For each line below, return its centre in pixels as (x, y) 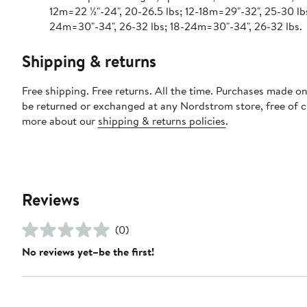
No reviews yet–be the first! (88, 251)
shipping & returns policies (162, 120)
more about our (60, 120)
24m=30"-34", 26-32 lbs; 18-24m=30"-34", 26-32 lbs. (176, 26)
